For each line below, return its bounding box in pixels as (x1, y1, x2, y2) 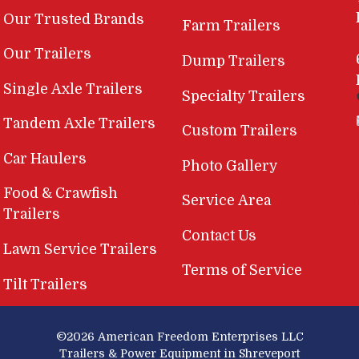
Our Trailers (3, 46, 92, 63)
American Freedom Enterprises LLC (97, 329, 304, 343)
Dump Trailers (182, 52, 286, 69)
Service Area (182, 192, 272, 209)
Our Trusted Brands (3, 10, 145, 27)
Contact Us (182, 227, 257, 244)
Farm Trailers (182, 18, 281, 34)
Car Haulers (3, 150, 87, 167)
